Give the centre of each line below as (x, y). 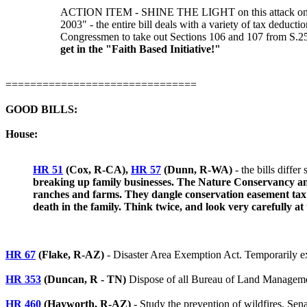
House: (22, 134)
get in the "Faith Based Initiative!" (140, 49)
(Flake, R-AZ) (70, 255)
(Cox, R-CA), (97, 170)
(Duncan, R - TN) (84, 279)
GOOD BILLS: (41, 109)
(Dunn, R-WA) (197, 170)
